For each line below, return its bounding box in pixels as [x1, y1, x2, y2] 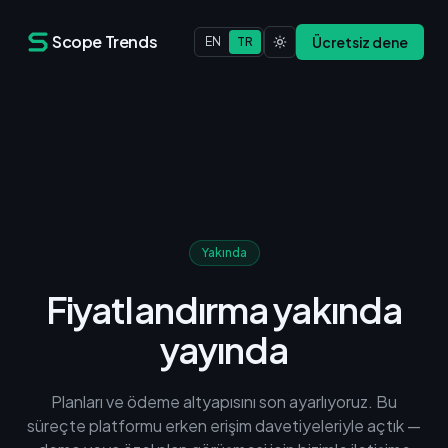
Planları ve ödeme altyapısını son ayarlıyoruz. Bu [51, 390, 397, 412]
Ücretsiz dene [312, 33, 408, 51]
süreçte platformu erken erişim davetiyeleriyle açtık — [27, 414, 421, 436]
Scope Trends [52, 31, 158, 52]
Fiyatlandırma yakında [45, 286, 403, 332]
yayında [159, 326, 289, 372]
